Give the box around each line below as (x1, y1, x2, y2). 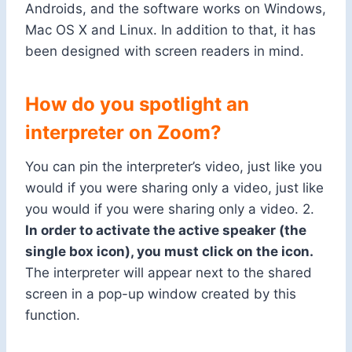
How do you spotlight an (25, 93, 249, 116)
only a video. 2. (214, 201, 314, 218)
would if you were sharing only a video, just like (25, 180, 324, 196)
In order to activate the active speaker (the (25, 222, 306, 239)
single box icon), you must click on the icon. (25, 244, 313, 260)
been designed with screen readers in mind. (25, 43, 304, 60)
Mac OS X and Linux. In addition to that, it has (25, 22, 316, 38)
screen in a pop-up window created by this (25, 286, 296, 302)
